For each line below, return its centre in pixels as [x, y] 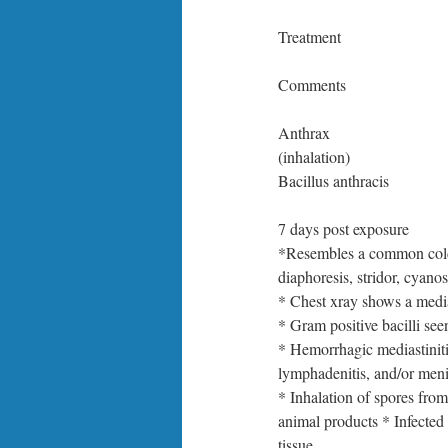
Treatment [309, 36]
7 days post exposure [343, 228]
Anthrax [304, 132]
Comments [312, 84]
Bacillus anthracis [333, 180]
